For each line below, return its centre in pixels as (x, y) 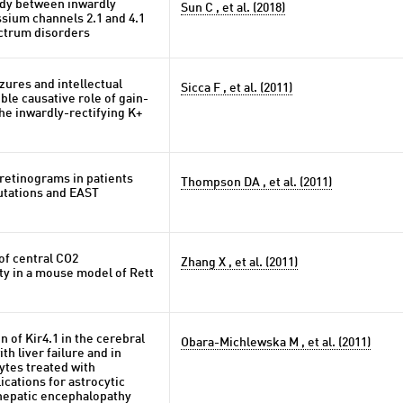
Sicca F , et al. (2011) (237, 88)
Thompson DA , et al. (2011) (256, 183)
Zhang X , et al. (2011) (239, 263)
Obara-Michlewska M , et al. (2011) (276, 343)
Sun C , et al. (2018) (233, 8)
